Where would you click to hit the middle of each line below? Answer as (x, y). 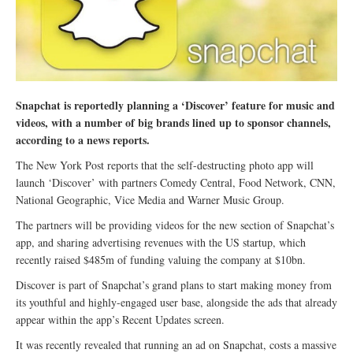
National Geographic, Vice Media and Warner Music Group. (150, 200)
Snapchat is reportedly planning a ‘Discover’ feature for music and (175, 106)
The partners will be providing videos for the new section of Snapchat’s (175, 225)
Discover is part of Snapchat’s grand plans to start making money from (174, 285)
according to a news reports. (83, 140)
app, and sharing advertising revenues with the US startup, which (161, 243)
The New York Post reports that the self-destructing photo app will (165, 165)
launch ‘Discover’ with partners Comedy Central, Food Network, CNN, (176, 183)
